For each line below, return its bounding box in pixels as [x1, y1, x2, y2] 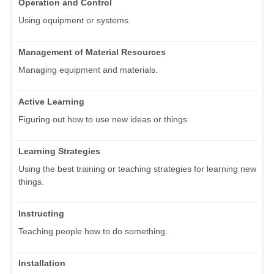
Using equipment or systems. [18, 15, 131, 26]
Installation [18, 258, 65, 268]
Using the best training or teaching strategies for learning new [18, 164, 256, 174]
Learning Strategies [18, 146, 100, 157]
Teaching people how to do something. [18, 226, 168, 237]
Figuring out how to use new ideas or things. [18, 114, 190, 125]
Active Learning [18, 97, 84, 107]
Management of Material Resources [18, 47, 166, 57]
